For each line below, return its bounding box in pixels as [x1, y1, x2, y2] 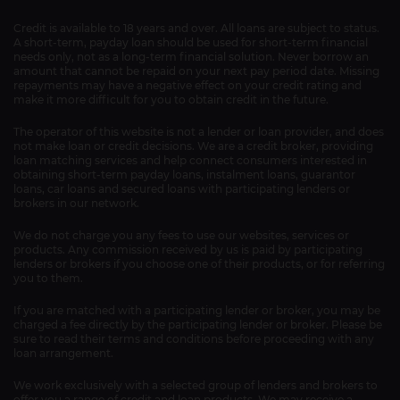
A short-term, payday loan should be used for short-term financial [13, 36, 368, 49]
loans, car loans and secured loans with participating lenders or [13, 182, 350, 196]
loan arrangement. [13, 346, 113, 360]
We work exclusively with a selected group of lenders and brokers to [13, 379, 378, 392]
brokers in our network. [13, 196, 139, 210]
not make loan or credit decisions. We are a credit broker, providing [13, 139, 373, 153]
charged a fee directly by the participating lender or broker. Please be [13, 318, 382, 331]
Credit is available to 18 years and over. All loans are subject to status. [13, 21, 379, 35]
